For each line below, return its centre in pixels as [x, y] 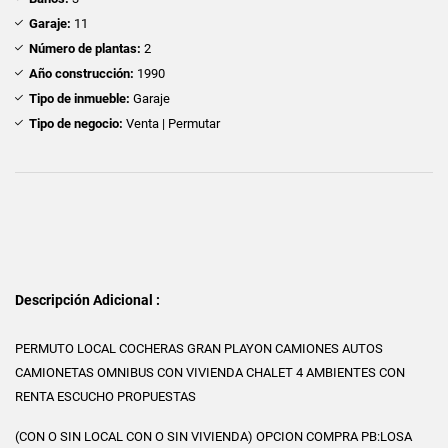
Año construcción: [81, 73]
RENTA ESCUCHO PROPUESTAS [105, 396]
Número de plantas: [85, 48]
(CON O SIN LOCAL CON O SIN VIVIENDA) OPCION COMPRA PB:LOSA [213, 436]
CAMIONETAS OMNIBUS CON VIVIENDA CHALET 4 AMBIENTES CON [210, 372]
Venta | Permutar [171, 123]
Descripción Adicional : [87, 299]
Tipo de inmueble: [79, 98]
